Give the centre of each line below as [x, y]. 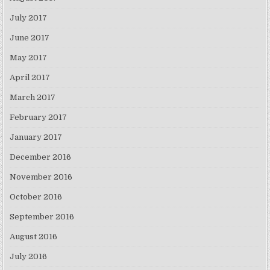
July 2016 [29, 257]
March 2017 [33, 98]
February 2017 [39, 118]
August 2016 [34, 237]
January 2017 [36, 137]
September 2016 [42, 217]
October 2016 [36, 197]
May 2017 [29, 58]
